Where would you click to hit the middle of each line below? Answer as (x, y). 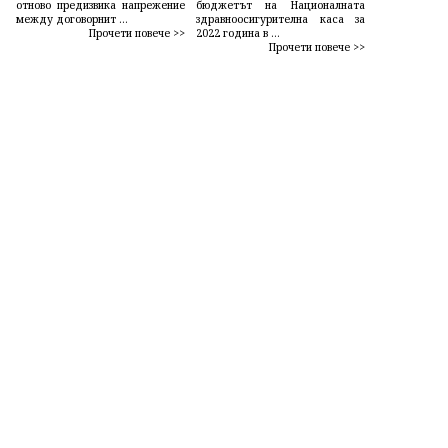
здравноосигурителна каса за (280, 19)
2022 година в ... (237, 33)
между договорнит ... (72, 19)
